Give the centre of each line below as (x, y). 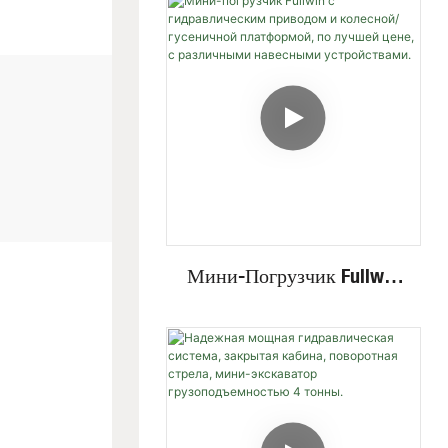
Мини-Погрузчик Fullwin (293, 275)
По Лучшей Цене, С (293, 395)
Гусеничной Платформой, (293, 365)
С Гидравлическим (293, 305)
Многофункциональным (293, 28)
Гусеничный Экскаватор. (293, 118)
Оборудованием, (293, 88)
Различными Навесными (293, 425)
